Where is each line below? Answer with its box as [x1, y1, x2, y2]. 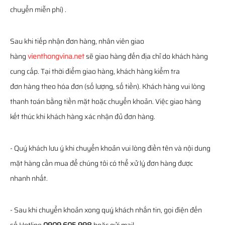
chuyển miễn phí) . [10, 4, 66, 15]
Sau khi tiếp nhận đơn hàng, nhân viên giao [10, 36, 144, 47]
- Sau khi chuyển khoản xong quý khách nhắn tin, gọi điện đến [10, 204, 202, 215]
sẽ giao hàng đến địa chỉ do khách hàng [84, 51, 208, 62]
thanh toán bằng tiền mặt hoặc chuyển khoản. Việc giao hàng [10, 96, 201, 107]
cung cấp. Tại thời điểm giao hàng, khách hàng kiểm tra [10, 66, 180, 77]
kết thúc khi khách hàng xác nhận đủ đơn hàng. [10, 111, 155, 122]
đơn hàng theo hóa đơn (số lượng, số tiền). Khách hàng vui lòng [10, 81, 205, 92]
